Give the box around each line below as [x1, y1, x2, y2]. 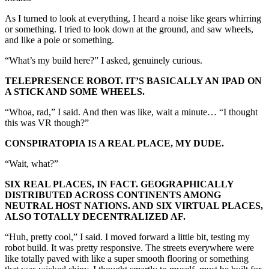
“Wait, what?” [5, 159, 58, 169]
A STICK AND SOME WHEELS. [5, 86, 147, 97]
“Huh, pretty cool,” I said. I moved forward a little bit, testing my [5, 232, 250, 243]
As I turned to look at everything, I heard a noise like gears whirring [5, 13, 261, 24]
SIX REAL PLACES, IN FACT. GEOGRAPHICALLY [5, 179, 234, 190]
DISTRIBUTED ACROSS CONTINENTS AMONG [5, 190, 221, 201]
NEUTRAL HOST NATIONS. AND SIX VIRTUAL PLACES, [5, 201, 263, 211]
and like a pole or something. [5, 35, 114, 46]
